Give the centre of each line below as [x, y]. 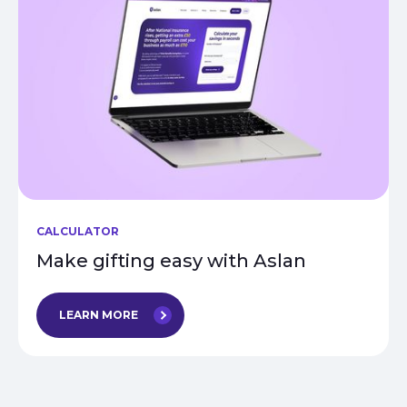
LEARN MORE [99, 314]
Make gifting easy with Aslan [171, 260]
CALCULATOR [78, 231]
